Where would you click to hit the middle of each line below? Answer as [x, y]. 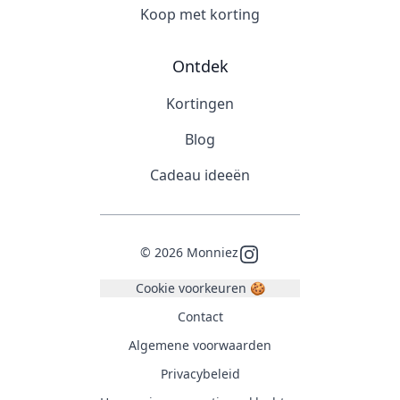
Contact [200, 317]
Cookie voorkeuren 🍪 [200, 288]
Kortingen [200, 104]
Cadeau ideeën [200, 175]
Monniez [211, 252]
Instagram [273, 254]
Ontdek [200, 66]
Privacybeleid [200, 374]
